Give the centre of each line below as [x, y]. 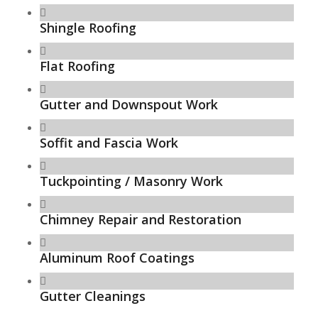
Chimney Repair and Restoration [140, 220]
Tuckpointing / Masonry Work [131, 181]
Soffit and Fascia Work [109, 143]
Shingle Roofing [88, 28]
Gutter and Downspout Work [128, 105]
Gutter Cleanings [92, 296]
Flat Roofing [77, 66]
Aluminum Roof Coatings [117, 258]
